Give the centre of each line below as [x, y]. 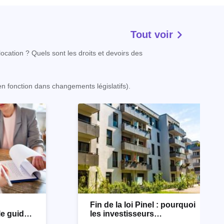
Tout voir [153, 34]
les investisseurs [122, 214]
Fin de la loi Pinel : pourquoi [143, 205]
